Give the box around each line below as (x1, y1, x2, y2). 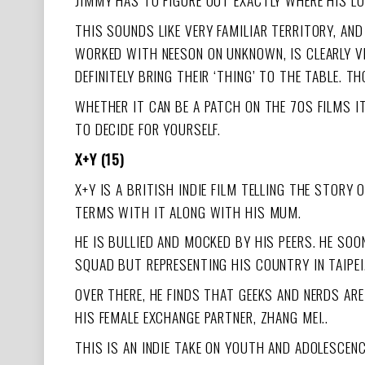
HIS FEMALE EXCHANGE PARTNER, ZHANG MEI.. (75, 306, 329, 328)
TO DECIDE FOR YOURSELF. (75, 118, 222, 140)
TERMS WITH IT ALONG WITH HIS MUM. (75, 200, 302, 222)
